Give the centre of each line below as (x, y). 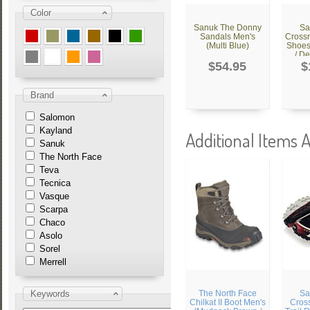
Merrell (53, 262)
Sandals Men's (227, 36)
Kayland (55, 130)
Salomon (57, 117)
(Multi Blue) (227, 45)
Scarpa (53, 209)
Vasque (54, 196)
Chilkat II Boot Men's (227, 302)
